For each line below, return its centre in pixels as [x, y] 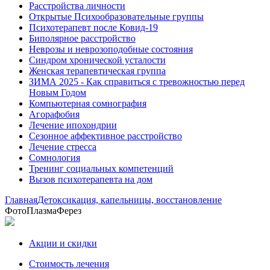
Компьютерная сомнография [88, 103]
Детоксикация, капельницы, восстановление [130, 200]
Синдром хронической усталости [97, 60]
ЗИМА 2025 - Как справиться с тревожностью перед [137, 82]
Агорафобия [54, 114]
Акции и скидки [63, 243]
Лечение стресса [63, 147]
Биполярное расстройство [82, 38]
